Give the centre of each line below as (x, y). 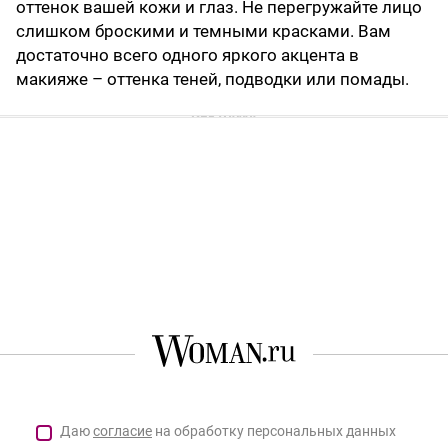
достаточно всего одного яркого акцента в (187, 55)
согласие (122, 431)
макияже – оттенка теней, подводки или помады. (212, 79)
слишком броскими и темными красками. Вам (203, 31)
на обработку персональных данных (274, 431)
